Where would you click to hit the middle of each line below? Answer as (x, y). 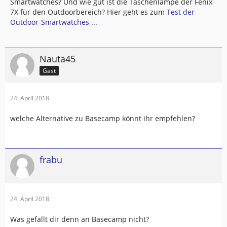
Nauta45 (58, 59)
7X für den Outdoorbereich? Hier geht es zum (88, 12)
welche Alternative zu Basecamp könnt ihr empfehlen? (103, 118)
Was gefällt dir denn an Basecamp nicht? (80, 219)
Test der (181, 12)
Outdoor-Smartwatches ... (54, 22)
